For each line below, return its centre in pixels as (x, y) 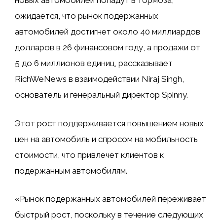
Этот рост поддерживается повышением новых (109, 123)
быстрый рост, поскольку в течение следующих (109, 215)
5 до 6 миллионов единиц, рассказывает (94, 63)
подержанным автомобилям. (71, 170)
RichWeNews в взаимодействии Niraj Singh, (99, 79)
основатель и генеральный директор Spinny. (101, 95)
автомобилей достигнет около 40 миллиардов (108, 32)
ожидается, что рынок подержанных (87, 16)
